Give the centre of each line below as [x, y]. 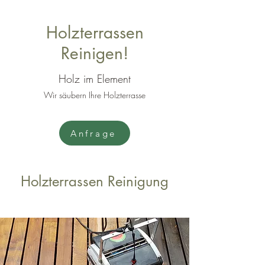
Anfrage [93, 133]
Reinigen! [95, 53]
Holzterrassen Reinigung [95, 181]
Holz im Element [95, 79]
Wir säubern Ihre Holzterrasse [95, 95]
